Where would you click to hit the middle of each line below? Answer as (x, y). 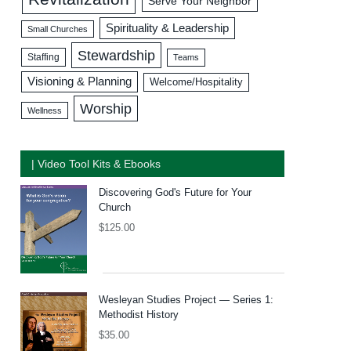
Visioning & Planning (80, 81)
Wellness (45, 110)
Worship (105, 108)
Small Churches (58, 29)
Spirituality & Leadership (167, 28)
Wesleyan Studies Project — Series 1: (186, 300)
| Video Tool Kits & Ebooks (96, 163)
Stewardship (117, 55)
